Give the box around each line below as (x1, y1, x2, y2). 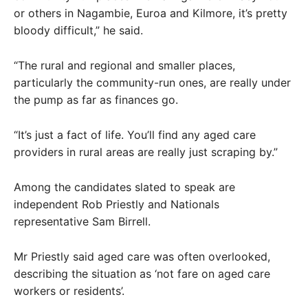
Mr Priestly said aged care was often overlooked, (14, 250, 270, 263)
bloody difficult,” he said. (14, 23, 143, 37)
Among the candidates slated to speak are (14, 180, 235, 194)
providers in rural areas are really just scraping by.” (14, 145, 278, 159)
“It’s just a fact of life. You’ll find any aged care (14, 128, 256, 142)
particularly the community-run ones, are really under (14, 76, 291, 89)
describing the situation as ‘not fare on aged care (14, 267, 270, 280)
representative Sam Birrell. (14, 214, 151, 228)
